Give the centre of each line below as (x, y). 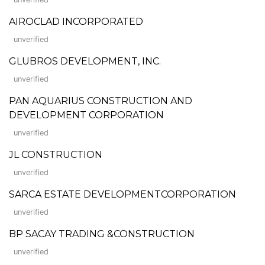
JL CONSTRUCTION (56, 154)
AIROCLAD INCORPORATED (76, 21)
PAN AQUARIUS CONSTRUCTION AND (101, 101)
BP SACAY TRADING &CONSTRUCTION (102, 234)
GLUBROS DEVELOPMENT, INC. (85, 61)
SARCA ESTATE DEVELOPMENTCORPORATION (122, 194)
